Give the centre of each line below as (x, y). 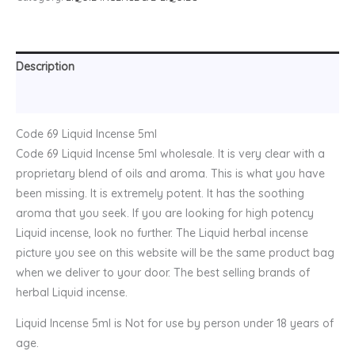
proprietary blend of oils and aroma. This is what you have (170, 173)
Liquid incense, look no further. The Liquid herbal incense (162, 233)
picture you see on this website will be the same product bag (175, 252)
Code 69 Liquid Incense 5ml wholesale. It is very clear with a (170, 153)
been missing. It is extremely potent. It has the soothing (160, 193)
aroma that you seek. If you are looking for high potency (165, 213)
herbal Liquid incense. (72, 292)
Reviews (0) (47, 97)
